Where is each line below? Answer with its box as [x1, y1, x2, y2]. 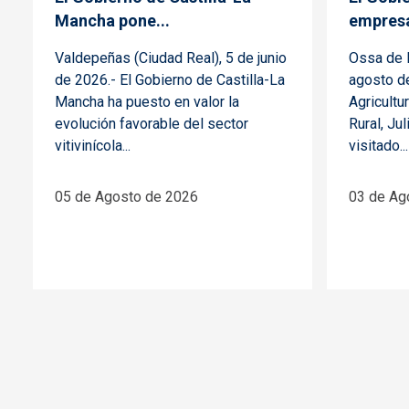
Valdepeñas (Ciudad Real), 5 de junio [55, 48, 287, 67]
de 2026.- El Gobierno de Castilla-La [55, 70, 285, 89]
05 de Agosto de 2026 [55, 187, 198, 205]
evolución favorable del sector [55, 114, 248, 132]
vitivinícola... [55, 136, 131, 154]
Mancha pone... [55, 10, 170, 30]
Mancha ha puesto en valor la [55, 92, 239, 110]
